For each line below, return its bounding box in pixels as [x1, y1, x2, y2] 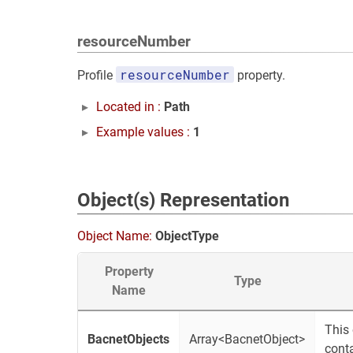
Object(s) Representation [77, 189, 289, 211]
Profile [77, 68, 116, 83]
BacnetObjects [87, 332, 169, 347]
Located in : [96, 99, 164, 114]
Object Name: [77, 229, 155, 243]
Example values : [96, 124, 193, 139]
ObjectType [155, 229, 219, 243]
